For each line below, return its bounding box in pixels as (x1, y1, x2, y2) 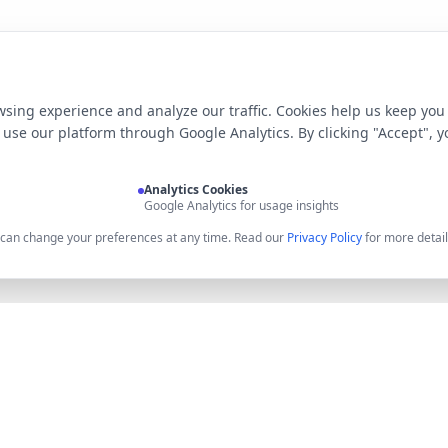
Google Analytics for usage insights (144, 197, 339, 214)
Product (113, 417, 177, 439)
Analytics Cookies (144, 181, 248, 198)
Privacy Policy (287, 229, 362, 246)
